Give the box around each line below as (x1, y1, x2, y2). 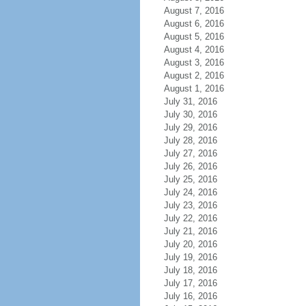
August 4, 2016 (163, 44, 224, 55)
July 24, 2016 (163, 187, 217, 197)
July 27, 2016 (163, 148, 217, 158)
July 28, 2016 (163, 135, 217, 145)
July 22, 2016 (163, 213, 217, 223)
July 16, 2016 (163, 291, 217, 301)
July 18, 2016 (163, 265, 217, 275)
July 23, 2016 (163, 200, 217, 210)
